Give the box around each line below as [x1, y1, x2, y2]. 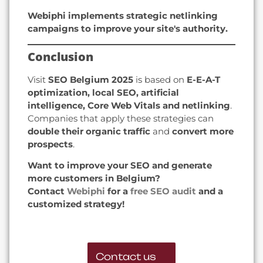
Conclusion [28, 48, 93, 65]
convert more [172, 125, 234, 137]
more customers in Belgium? [28, 173, 160, 184]
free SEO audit [130, 186, 196, 197]
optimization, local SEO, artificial [28, 86, 179, 98]
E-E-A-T [187, 73, 220, 85]
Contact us [95, 247, 156, 259]
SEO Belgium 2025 [48, 73, 133, 85]
